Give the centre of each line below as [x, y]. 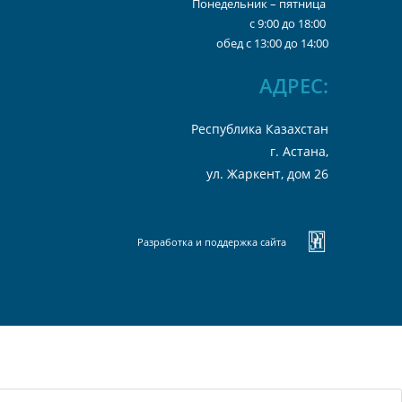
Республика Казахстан [259, 129]
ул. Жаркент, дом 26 [267, 174]
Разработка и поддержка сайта [211, 242]
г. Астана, [299, 151]
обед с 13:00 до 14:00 [272, 44]
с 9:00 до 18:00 [288, 24]
